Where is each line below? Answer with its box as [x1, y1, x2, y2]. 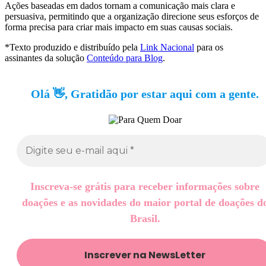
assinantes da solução [5, 53, 87, 64]
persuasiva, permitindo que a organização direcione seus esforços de [5, 11, 259, 22]
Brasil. [129, 213, 160, 225]
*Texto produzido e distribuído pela [5, 42, 140, 53]
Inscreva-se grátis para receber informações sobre [30, 180, 259, 193]
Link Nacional [140, 42, 194, 53]
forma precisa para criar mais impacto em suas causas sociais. [5, 22, 233, 33]
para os [194, 42, 223, 53]
